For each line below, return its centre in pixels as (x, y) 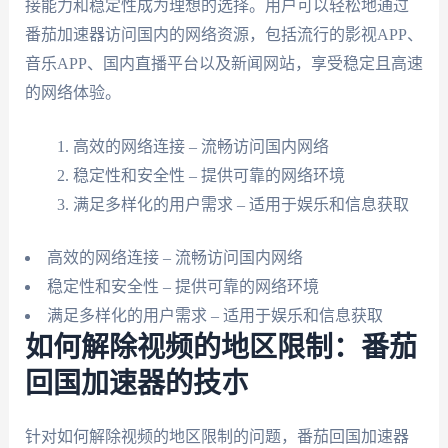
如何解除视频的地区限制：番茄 (220, 348)
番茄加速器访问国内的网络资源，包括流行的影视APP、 (223, 34)
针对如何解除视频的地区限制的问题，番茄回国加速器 (216, 437)
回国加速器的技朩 (136, 384)
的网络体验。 (72, 92)
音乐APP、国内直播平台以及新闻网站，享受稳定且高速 (223, 63)
